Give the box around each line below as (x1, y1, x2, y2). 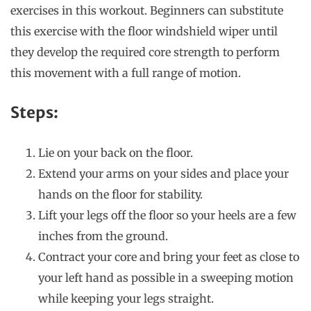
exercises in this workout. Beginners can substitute (10, 3, 283, 18)
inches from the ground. (38, 229, 168, 244)
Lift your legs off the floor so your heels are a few (38, 208, 296, 223)
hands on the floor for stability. (38, 187, 203, 202)
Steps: (10, 103, 58, 123)
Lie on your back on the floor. (38, 146, 193, 160)
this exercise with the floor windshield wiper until (10, 24, 278, 39)
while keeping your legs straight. (38, 292, 214, 306)
